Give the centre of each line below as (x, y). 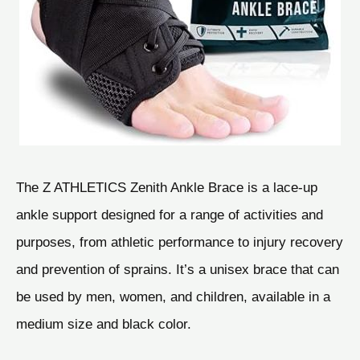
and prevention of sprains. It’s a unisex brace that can (178, 269)
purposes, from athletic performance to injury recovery (180, 242)
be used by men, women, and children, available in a (173, 297)
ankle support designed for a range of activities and (170, 215)
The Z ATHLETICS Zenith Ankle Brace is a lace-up (167, 187)
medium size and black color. (104, 324)
